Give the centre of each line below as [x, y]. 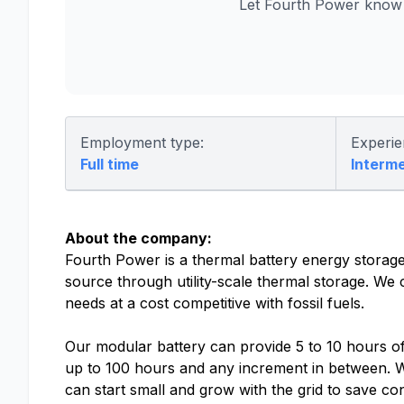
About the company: [138, 238]
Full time [110, 164]
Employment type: [142, 142]
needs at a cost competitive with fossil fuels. [215, 303]
